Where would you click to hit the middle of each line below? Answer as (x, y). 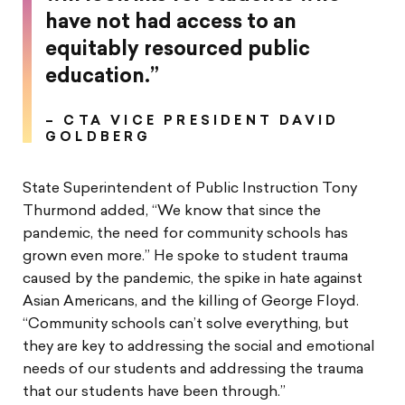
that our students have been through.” (154, 392)
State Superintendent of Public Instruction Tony (190, 188)
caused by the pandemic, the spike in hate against (193, 279)
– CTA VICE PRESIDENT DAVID (193, 121)
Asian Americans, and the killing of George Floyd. (191, 301)
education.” (102, 77)
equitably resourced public (178, 50)
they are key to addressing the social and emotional (199, 347)
